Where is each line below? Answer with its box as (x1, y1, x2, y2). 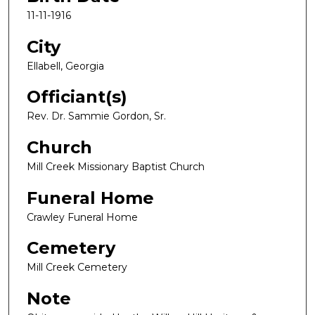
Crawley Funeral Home (27, 210, 138, 224)
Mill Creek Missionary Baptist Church (27, 160, 205, 174)
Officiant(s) (27, 86, 127, 108)
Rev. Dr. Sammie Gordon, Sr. (27, 110, 166, 123)
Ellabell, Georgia (27, 59, 104, 72)
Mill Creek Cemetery (27, 261, 127, 274)
